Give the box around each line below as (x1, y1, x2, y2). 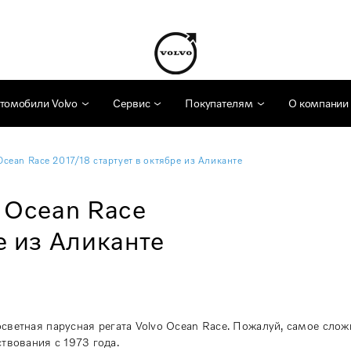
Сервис (112, 96, 150, 110)
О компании (288, 96, 349, 110)
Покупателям (185, 96, 253, 110)
